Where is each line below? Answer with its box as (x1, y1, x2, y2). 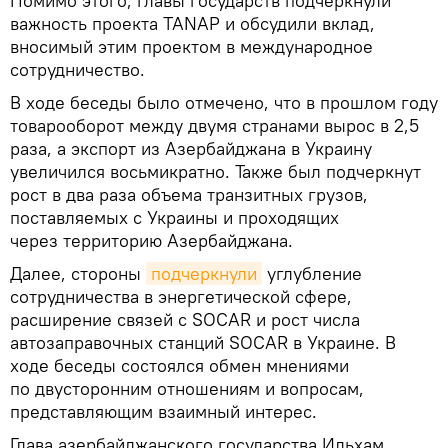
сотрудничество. (10, 58, 145, 82)
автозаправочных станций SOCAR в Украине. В (10, 331, 396, 355)
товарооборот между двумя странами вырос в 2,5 (10, 114, 419, 138)
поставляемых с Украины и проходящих (10, 206, 339, 230)
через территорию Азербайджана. (10, 229, 293, 253)
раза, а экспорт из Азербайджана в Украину (10, 137, 372, 161)
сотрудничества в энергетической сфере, (10, 285, 352, 309)
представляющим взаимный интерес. (10, 400, 317, 424)
